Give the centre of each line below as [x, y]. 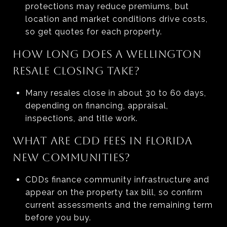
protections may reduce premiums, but [107, 6]
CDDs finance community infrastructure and [117, 179]
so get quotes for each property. [93, 31]
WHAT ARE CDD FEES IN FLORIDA [102, 140]
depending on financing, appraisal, [97, 105]
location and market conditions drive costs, [116, 19]
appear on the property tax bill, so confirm [114, 192]
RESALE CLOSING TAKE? [76, 70]
